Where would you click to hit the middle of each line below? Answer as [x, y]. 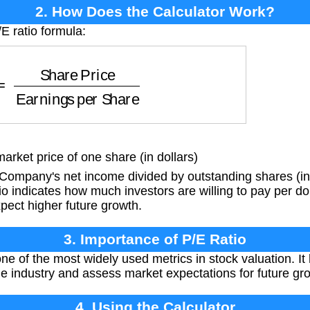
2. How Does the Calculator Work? [155, 11]
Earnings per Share [108, 65]
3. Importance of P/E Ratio [155, 239]
